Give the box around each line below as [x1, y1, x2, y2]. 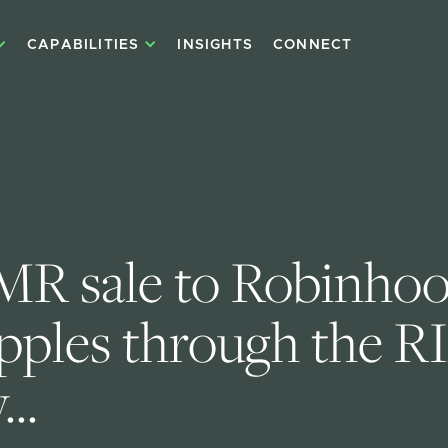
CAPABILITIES [26, 38, 140, 52]
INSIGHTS [177, 38, 253, 52]
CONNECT [272, 38, 353, 52]
